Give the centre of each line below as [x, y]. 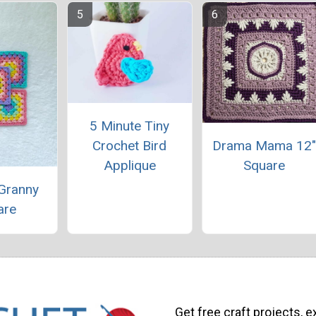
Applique [129, 166]
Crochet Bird [130, 146]
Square [265, 166]
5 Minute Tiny [130, 126]
